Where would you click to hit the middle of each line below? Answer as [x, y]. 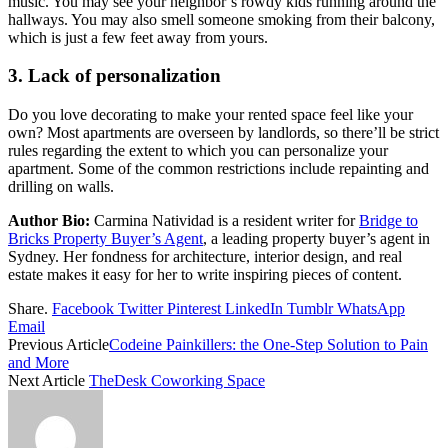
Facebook [83, 308]
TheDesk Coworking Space [177, 380]
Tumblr [310, 308]
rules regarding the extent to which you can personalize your [198, 150]
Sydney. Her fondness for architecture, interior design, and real [205, 256]
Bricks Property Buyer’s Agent [105, 238]
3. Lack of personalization [114, 76]
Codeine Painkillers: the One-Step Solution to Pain [268, 344]
